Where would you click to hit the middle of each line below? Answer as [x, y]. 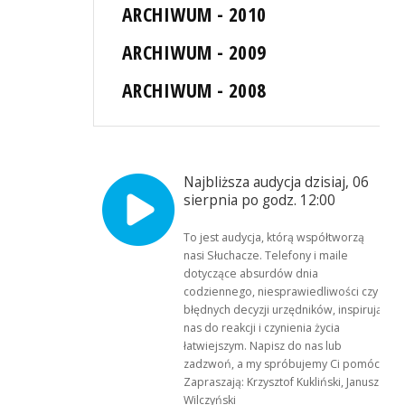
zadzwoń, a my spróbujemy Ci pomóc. [283, 364]
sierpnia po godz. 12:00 [260, 201]
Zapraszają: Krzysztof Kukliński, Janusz [282, 382]
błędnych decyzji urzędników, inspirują [283, 310]
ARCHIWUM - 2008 [194, 90]
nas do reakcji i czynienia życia [262, 328]
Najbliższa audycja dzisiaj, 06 [277, 183]
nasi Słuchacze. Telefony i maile [266, 256]
